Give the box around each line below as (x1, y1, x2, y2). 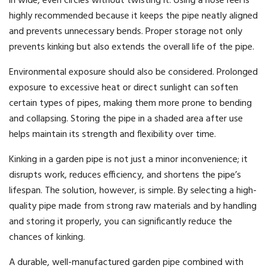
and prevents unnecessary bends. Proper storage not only (9, 24, 242, 40)
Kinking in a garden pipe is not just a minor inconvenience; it (9, 152, 248, 168)
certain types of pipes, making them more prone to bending (9, 96, 252, 112)
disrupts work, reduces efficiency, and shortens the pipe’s (9, 167, 241, 184)
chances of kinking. (9, 230, 85, 246)
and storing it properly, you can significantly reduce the (9, 214, 232, 230)
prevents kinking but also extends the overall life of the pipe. (9, 39, 254, 56)
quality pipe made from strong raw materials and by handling (9, 199, 257, 215)
